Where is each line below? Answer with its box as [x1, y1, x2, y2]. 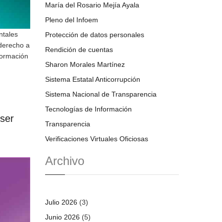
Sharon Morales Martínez [45, 60, 125, 68]
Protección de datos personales [45, 31, 144, 39]
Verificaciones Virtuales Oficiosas [45, 135, 148, 143]
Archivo [45, 154, 84, 167]
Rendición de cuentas [45, 46, 113, 54]
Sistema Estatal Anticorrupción [45, 75, 140, 83]
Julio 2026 [45, 198, 77, 206]
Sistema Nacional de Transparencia [45, 90, 157, 98]
